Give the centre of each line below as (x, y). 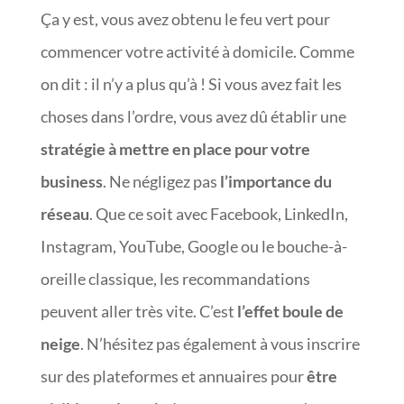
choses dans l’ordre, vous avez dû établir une (193, 116)
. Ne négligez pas (161, 181)
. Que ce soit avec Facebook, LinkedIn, (218, 213)
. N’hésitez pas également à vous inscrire (220, 343)
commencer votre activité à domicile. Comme (197, 51)
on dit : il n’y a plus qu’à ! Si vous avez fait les (191, 83)
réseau (64, 213)
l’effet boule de (290, 311)
